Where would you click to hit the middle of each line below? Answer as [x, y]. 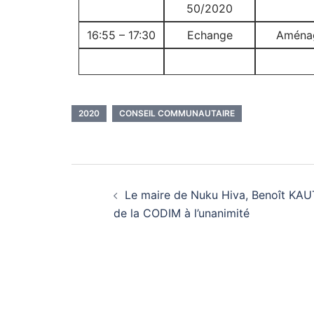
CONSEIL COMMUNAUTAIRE [177, 113]
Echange [210, 35]
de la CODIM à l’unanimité [182, 213]
